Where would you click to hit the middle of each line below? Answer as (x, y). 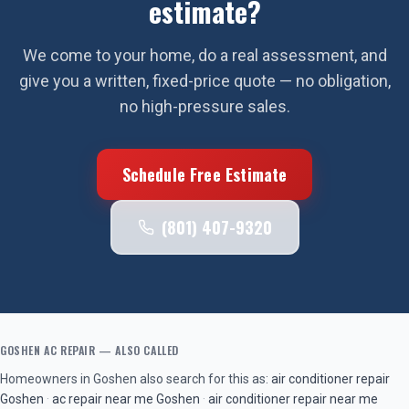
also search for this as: (203, 379)
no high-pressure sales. (204, 106)
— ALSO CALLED (137, 350)
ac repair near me (103, 399)
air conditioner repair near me (293, 399)
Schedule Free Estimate (204, 174)
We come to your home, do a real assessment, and (204, 55)
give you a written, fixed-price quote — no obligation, (204, 81)
